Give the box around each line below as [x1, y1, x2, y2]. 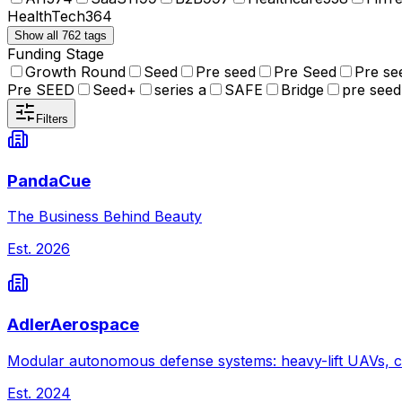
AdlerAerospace [7, 314, 139, 336]
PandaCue [7, 170, 91, 191]
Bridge [281, 80, 324, 99]
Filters [36, 111, 68, 126]
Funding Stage [7, 44, 104, 63]
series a [154, 80, 206, 99]
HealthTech [7, 6, 85, 25]
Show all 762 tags [14, 28, 107, 42]
